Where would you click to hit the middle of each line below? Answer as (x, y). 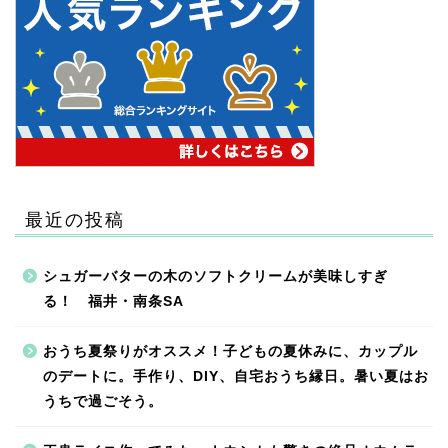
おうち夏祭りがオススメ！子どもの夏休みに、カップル (230, 352)
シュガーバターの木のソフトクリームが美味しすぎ (215, 277)
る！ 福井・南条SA (113, 302)
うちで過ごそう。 (103, 402)
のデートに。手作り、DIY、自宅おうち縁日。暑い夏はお (236, 377)
